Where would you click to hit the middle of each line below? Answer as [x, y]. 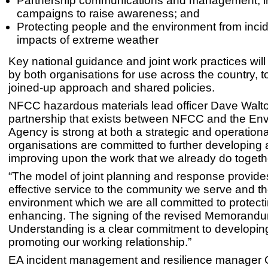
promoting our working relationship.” [100, 242]
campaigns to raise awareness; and [108, 13]
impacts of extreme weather [88, 40]
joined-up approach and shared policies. [112, 88]
